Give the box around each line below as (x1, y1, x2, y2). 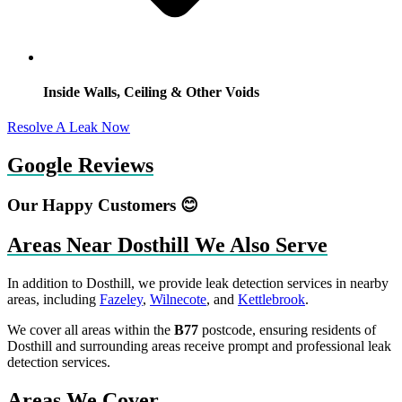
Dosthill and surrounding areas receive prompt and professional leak (7, 337, 391, 354)
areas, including (7, 291, 100, 307)
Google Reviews (7, 153, 153, 178)
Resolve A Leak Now (7, 119, 130, 135)
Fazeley (100, 291, 143, 307)
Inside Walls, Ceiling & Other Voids (43, 84, 259, 100)
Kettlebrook (238, 291, 305, 307)
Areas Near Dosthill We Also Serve (7, 233, 328, 257)
